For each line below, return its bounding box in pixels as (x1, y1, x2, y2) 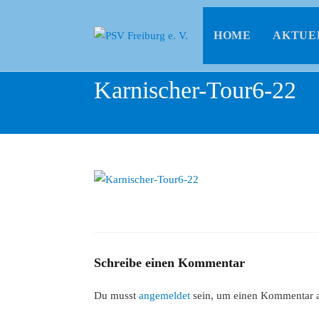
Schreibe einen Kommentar (94, 256, 245, 271)
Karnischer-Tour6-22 (94, 77, 296, 103)
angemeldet (139, 290, 190, 302)
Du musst (94, 290, 139, 302)
